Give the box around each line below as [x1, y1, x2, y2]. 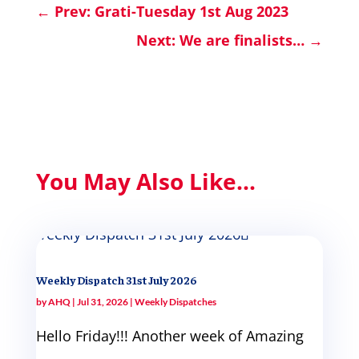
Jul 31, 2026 [76, 296, 128, 309]
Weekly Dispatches [134, 296, 216, 309]
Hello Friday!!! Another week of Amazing [35, 326, 304, 346]
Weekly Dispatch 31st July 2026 [35, 272, 196, 288]
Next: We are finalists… [136, 30, 305, 50]
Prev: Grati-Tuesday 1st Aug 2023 [54, 2, 288, 22]
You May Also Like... [35, 166, 256, 197]
